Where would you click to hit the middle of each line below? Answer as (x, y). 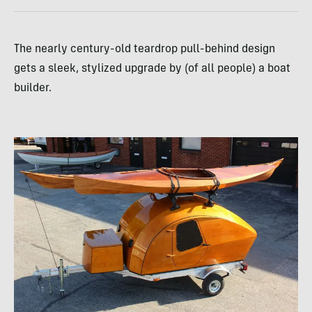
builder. (33, 89)
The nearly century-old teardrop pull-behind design (145, 50)
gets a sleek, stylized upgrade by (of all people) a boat (152, 69)
